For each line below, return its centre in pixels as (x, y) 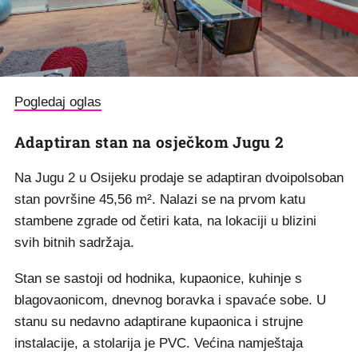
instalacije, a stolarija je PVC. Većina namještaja (159, 343)
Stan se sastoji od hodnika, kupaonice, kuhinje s (158, 278)
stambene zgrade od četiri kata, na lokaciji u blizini (165, 221)
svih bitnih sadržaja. (74, 242)
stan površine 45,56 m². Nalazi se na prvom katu (160, 199)
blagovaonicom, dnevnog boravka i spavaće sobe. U (170, 300)
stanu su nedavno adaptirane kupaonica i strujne (159, 321)
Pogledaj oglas (58, 101)
